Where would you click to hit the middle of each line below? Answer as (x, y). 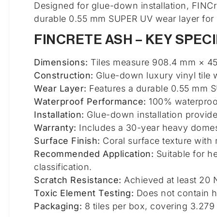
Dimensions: (61, 62)
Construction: (64, 75)
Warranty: (55, 127)
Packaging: (58, 206)
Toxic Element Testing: (84, 193)
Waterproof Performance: (90, 101)
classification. (63, 167)
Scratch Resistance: (78, 180)
